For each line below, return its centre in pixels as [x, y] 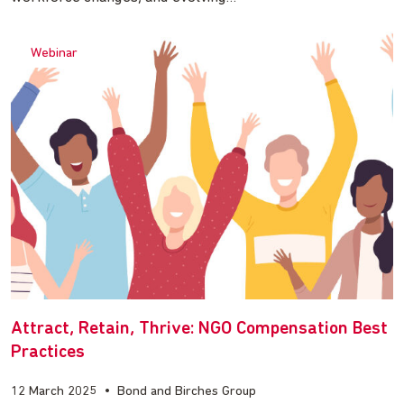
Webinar [54, 54]
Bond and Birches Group [187, 391]
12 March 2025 [54, 391]
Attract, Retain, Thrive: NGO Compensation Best [199, 329]
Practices [48, 352]
